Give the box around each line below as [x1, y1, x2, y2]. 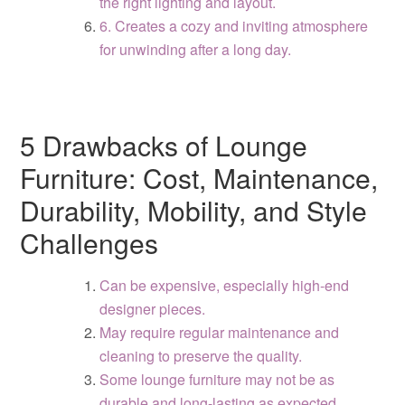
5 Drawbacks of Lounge [20, 126, 308, 165]
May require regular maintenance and [99, 322, 340, 343]
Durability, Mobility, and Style [20, 191, 368, 230]
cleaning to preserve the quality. [99, 345, 303, 366]
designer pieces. [99, 298, 206, 319]
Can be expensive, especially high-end [99, 275, 350, 296]
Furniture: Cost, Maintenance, [20, 158, 379, 197]
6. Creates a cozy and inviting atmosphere [99, 15, 369, 36]
